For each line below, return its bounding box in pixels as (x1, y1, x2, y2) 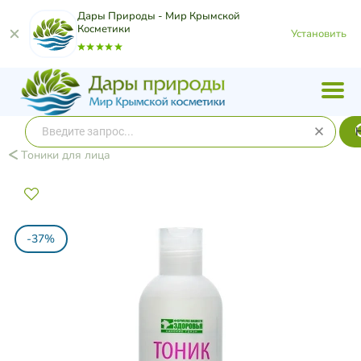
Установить (291, 26, 346, 41)
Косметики (77, 22, 131, 36)
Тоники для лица (17, 147, 110, 163)
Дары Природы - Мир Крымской (77, 9, 240, 23)
